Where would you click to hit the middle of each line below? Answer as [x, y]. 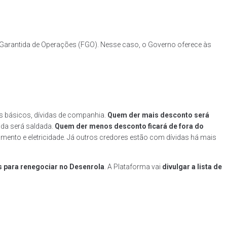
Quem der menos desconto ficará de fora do [129, 126]
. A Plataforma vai [133, 167]
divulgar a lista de [192, 167]
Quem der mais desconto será [158, 115]
